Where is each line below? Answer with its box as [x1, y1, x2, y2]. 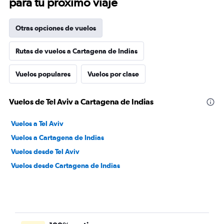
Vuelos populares [15, 70, 70, 78]
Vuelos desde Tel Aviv [11, 147, 79, 155]
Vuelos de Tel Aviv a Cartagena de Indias [9, 97, 153, 106]
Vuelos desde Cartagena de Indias [11, 161, 120, 169]
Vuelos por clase [87, 70, 139, 78]
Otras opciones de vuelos [15, 24, 96, 32]
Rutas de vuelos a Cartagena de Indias [15, 47, 137, 55]
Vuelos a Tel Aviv [11, 119, 63, 127]
